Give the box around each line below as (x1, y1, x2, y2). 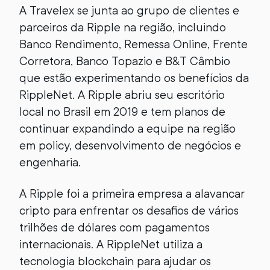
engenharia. (19, 155, 81, 169)
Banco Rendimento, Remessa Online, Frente (19, 37, 248, 51)
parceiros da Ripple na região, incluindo (19, 20, 226, 34)
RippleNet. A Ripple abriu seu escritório (19, 88, 225, 102)
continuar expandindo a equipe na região (19, 122, 236, 136)
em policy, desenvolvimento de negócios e (19, 139, 241, 152)
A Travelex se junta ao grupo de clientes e (19, 4, 239, 17)
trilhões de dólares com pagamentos (19, 221, 210, 234)
